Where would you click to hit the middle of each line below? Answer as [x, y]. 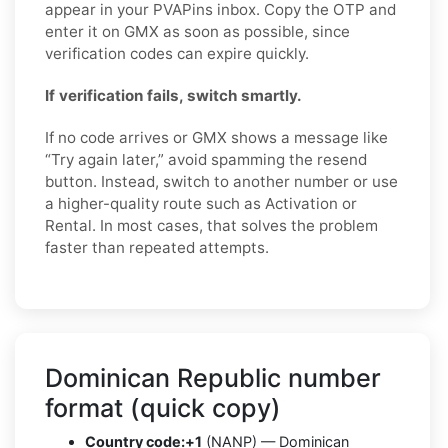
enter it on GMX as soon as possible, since [197, 31]
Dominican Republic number [213, 377]
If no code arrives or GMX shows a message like [216, 137]
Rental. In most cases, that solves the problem [211, 225]
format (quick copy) [163, 407]
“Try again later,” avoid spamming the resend [206, 159]
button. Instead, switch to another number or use [221, 181]
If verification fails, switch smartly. [173, 95]
